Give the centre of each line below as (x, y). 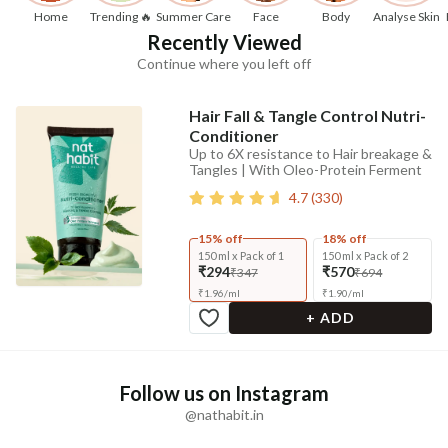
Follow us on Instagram (224, 393)
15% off (220, 239)
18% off (345, 239)
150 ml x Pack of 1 (240, 256)
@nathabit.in (224, 415)
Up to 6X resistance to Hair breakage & (310, 154)
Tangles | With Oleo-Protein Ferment (305, 170)
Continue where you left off (224, 64)
